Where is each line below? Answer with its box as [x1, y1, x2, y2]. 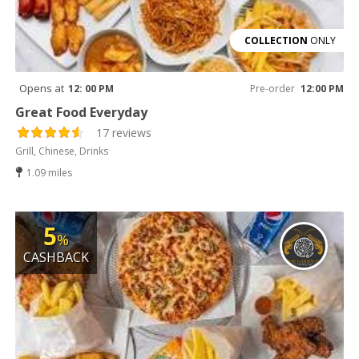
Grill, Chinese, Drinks [15, 143, 109, 158]
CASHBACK [23, 248, 90, 266]
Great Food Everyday [15, 103, 148, 121]
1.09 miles [26, 165, 73, 179]
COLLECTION [244, 33, 308, 47]
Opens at [19, 80, 65, 95]
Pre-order [249, 81, 295, 95]
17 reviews [96, 124, 152, 140]
